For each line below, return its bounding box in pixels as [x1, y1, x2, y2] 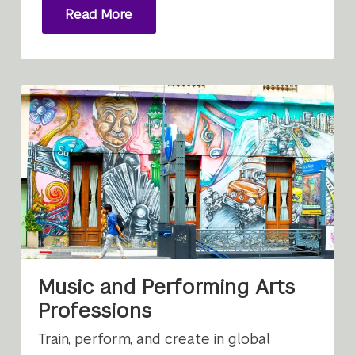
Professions [38, 298, 152, 324]
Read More [65, 6, 133, 24]
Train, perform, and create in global [38, 330, 271, 349]
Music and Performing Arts [38, 274, 296, 300]
